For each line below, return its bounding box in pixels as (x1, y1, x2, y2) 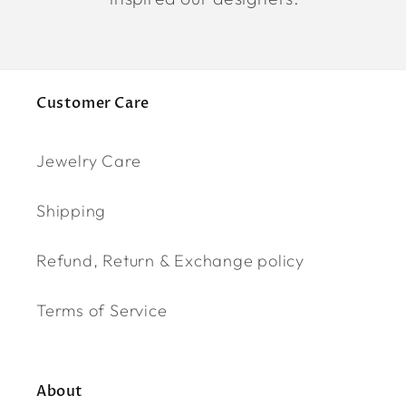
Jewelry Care (36, 150, 141, 172)
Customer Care (36, 93, 150, 114)
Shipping (36, 200, 107, 222)
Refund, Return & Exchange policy (36, 250, 304, 272)
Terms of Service (36, 300, 168, 322)
